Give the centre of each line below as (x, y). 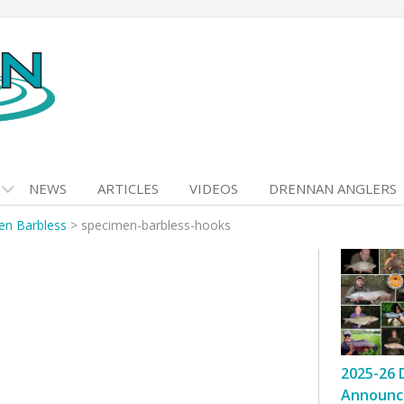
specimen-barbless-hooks (156, 225)
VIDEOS (214, 188)
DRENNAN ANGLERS (333, 188)
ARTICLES (128, 188)
